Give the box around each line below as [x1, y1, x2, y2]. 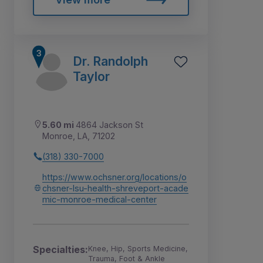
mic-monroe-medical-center [42, 194, 157, 204]
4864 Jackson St [76, 119, 143, 130]
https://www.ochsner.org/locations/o [42, 171, 187, 182]
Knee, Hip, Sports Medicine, [88, 244, 188, 253]
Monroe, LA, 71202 [42, 130, 115, 141]
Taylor [73, 68, 110, 84]
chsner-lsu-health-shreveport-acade [42, 183, 188, 193]
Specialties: [33, 243, 88, 255]
